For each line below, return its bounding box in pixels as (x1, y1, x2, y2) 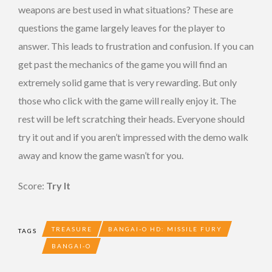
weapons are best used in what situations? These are (18, 3, 233, 15)
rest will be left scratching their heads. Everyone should (18, 112, 245, 124)
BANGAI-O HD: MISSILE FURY (108, 225, 222, 233)
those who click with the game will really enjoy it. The (18, 94, 236, 106)
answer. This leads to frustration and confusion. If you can (18, 39, 254, 52)
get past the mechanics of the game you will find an (18, 58, 227, 70)
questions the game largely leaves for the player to (18, 21, 225, 33)
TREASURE (52, 225, 92, 233)
